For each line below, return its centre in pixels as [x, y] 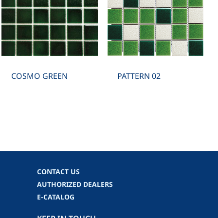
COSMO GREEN [40, 76]
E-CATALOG [56, 197]
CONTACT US [58, 172]
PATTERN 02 [139, 76]
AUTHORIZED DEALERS [75, 184]
